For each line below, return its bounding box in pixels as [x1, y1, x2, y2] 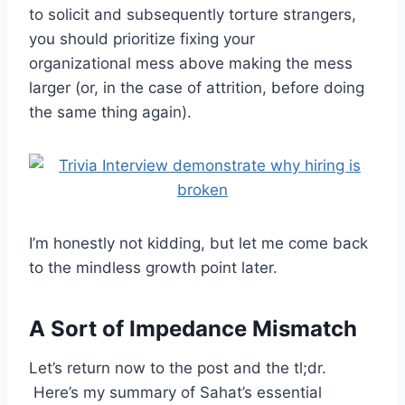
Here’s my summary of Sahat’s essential [29, 382, 322, 401]
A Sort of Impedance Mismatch [29, 315, 357, 342]
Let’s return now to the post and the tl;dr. [29, 358, 326, 377]
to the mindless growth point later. [29, 258, 278, 277]
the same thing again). [29, 102, 192, 121]
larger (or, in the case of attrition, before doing [29, 78, 364, 97]
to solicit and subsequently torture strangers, [29, 5, 356, 24]
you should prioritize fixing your [29, 29, 255, 48]
